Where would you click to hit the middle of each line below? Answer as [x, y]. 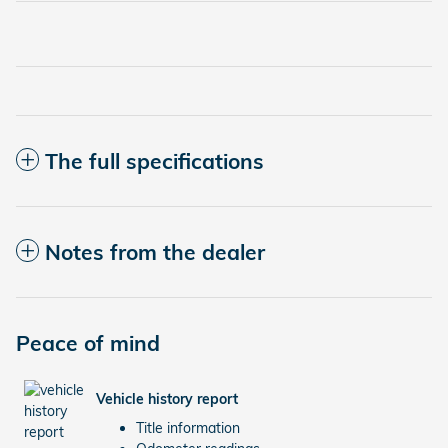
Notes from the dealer [155, 252]
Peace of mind [88, 343]
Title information [188, 428]
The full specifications [154, 161]
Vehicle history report [167, 398]
